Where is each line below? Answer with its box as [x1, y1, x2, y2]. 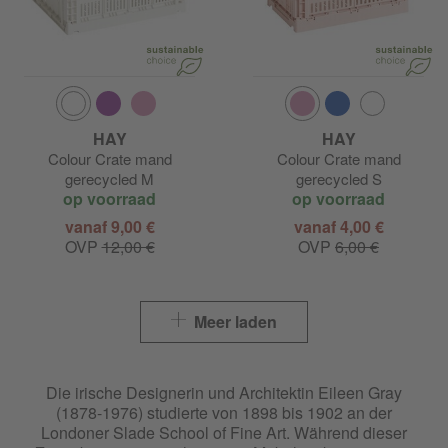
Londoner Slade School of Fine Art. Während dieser [41, 421, 407, 445]
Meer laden [190, 310, 277, 334]
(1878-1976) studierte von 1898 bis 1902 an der [56, 401, 392, 425]
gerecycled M [65, 168, 154, 190]
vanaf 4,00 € [293, 215, 384, 239]
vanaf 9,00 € [64, 215, 155, 239]
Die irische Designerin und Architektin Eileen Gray [46, 381, 402, 405]
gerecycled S [295, 168, 382, 190]
